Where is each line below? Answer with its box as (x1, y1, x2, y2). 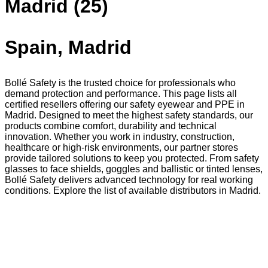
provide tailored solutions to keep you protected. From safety (5, 153, 259, 164)
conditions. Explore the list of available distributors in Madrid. (5, 185, 261, 196)
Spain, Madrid (5, 36, 132, 59)
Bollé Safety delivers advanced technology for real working (5, 175, 253, 185)
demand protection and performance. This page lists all (5, 89, 237, 99)
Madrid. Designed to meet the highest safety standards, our (5, 110, 253, 121)
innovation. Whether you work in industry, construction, (5, 132, 234, 142)
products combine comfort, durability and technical (5, 121, 217, 132)
